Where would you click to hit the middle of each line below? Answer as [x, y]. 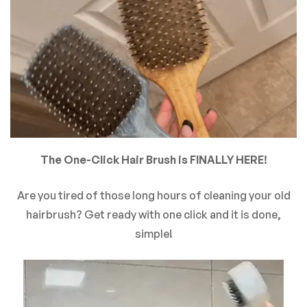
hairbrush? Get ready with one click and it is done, [153, 215]
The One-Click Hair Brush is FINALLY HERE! [153, 160]
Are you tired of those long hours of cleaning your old [153, 196]
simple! [153, 234]
